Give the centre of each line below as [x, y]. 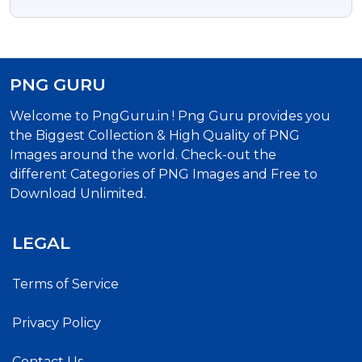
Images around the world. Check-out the [143, 154]
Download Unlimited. [78, 193]
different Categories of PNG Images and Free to [164, 174]
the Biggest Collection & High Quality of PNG [155, 135]
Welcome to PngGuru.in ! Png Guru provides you [170, 116]
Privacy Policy [57, 322]
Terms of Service [65, 284]
